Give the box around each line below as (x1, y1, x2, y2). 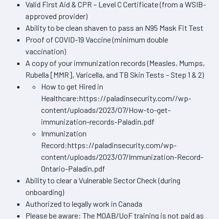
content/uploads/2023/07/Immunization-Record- (41, 152, 203, 161)
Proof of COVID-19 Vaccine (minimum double (25, 34, 168, 44)
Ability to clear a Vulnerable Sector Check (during (25, 175, 180, 185)
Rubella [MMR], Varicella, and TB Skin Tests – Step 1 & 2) (25, 69, 204, 79)
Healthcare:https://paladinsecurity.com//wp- (41, 93, 191, 103)
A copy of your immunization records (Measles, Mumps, (25, 58, 205, 67)
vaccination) (25, 46, 66, 56)
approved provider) (25, 11, 88, 21)
